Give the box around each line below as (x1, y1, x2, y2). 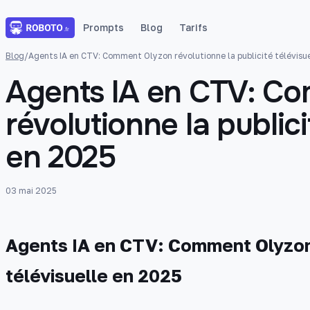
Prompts (83, 21, 124, 33)
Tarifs (179, 21, 208, 33)
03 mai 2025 (6, 185, 57, 196)
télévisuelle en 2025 (6, 265, 182, 286)
